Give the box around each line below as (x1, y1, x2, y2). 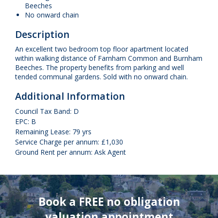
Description (15, 27, 70, 41)
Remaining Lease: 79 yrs (15, 127, 91, 136)
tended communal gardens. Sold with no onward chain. (15, 72, 188, 81)
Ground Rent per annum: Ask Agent (15, 147, 126, 157)
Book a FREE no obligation (38, 194, 180, 209)
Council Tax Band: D (15, 106, 79, 116)
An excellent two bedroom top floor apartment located (15, 44, 188, 54)
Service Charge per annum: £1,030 (15, 137, 123, 146)
